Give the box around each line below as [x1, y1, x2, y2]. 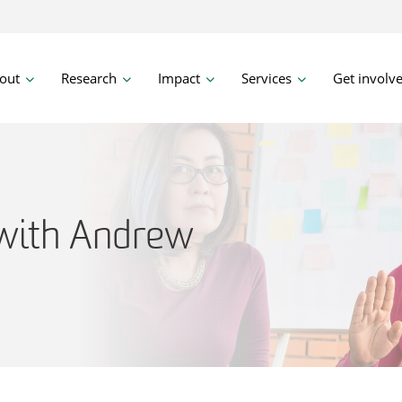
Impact [157, 68, 200, 87]
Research [60, 68, 117, 87]
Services [240, 68, 292, 87]
